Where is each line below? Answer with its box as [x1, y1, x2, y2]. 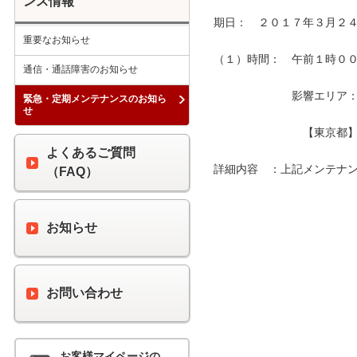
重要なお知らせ [23, 33, 90, 45]
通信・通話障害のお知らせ [23, 63, 138, 75]
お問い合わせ [46, 285, 123, 300]
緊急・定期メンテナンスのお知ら [23, 92, 167, 104]
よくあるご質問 [46, 145, 135, 159]
